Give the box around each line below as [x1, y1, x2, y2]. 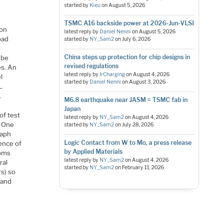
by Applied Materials [64, 147, 122, 155]
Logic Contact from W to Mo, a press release [64, 138, 192, 146]
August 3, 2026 [128, 78, 166, 85]
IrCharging [99, 71, 125, 78]
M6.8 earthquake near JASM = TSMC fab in [64, 96, 188, 104]
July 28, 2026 [121, 121, 154, 128]
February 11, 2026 [121, 164, 164, 171]
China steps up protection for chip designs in [64, 53, 190, 61]
